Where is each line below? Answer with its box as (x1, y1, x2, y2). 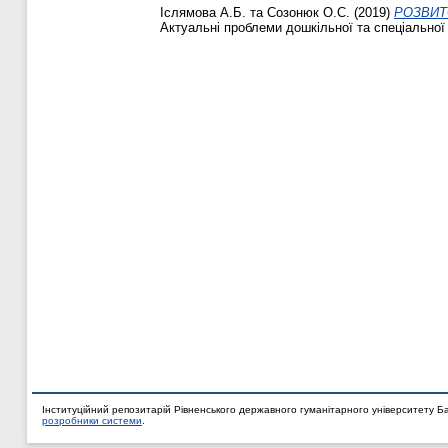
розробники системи (42, 415, 142, 426)
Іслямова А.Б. (160, 4, 246, 20)
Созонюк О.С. (267, 4, 350, 20)
